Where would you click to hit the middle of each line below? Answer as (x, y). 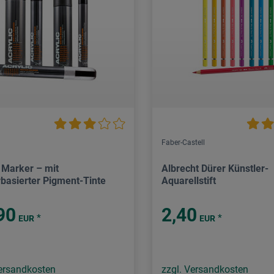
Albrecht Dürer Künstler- (215, 169)
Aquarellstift (189, 181)
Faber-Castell (183, 143)
